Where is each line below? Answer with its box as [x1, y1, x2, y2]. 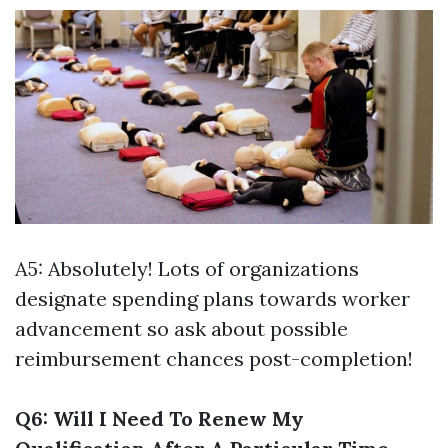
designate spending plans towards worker [15, 285, 410, 311]
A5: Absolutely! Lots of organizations [15, 255, 359, 281]
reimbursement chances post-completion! [15, 345, 413, 371]
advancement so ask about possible [15, 315, 348, 341]
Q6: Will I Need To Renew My [15, 405, 304, 431]
